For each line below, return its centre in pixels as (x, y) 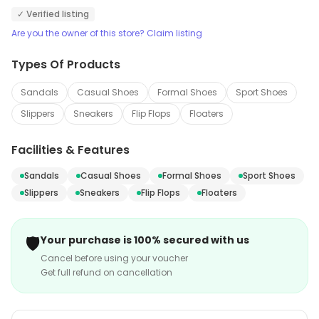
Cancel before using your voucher (114, 258)
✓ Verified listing (53, 14)
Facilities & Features (70, 150)
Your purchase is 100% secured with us (145, 240)
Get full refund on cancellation (106, 272)
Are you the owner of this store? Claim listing (107, 33)
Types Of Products (66, 64)
